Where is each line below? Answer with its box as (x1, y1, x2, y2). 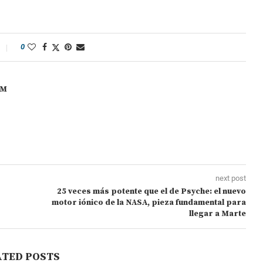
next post (215, 174, 246, 183)
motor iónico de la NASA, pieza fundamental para (51, 197, 246, 208)
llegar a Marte (188, 208, 246, 220)
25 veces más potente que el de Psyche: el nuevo (56, 186, 246, 197)
